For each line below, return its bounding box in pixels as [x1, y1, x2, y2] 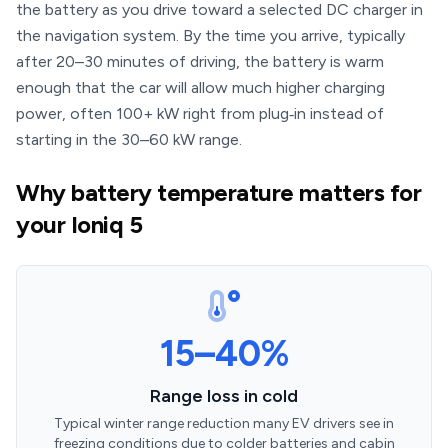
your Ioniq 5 [16, 210, 143, 239]
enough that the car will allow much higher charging [16, 78, 385, 97]
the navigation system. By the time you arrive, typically [16, 26, 405, 45]
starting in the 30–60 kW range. [16, 130, 242, 149]
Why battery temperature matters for [16, 178, 422, 207]
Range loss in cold [150, 385, 298, 407]
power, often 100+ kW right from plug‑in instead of [16, 104, 384, 123]
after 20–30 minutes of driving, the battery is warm [16, 52, 384, 71]
